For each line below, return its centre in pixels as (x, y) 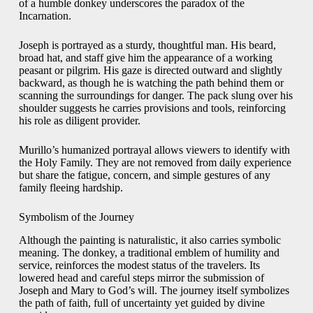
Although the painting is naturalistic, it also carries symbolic (150, 240)
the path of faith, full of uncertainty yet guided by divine (141, 303)
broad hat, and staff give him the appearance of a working (145, 58)
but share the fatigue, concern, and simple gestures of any (144, 175)
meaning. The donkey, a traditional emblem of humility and (149, 253)
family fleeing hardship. (71, 188)
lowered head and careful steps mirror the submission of (141, 278)
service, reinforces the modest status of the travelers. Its (139, 265)
